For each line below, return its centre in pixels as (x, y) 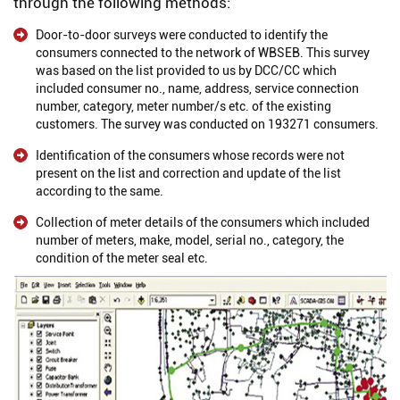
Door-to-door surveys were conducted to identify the (182, 35)
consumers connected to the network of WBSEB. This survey (203, 53)
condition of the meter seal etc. (122, 258)
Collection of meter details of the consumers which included (203, 222)
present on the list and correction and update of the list (188, 173)
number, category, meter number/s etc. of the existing (183, 106)
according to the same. (100, 191)
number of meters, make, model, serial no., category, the (190, 240)
